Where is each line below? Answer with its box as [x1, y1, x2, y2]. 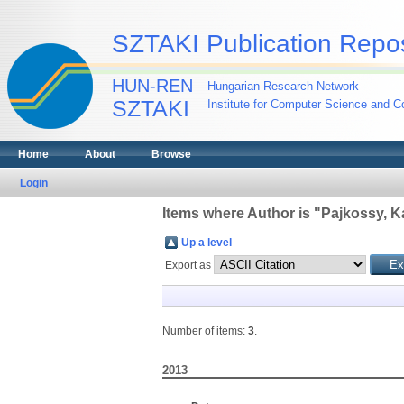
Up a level [180, 236, 232, 249]
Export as [164, 259, 214, 271]
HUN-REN [112, 76, 193, 96]
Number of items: [161, 325, 248, 337]
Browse [151, 148, 191, 161]
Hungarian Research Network [207, 79, 359, 93]
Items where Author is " [161, 206, 321, 221]
